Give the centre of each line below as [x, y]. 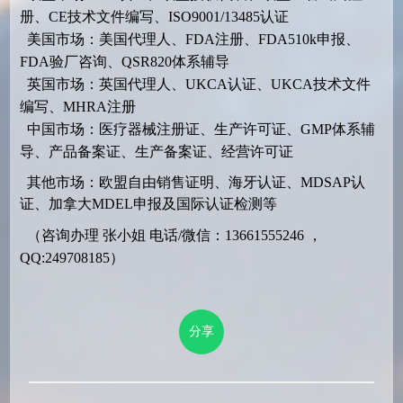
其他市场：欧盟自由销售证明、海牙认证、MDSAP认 [192, 182]
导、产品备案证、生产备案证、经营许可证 [156, 151]
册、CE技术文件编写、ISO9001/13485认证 [154, 16]
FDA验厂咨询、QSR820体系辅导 [124, 61]
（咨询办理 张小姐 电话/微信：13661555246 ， [170, 235]
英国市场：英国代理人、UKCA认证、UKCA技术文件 [195, 84]
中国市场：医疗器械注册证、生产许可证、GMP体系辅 [197, 129]
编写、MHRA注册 [77, 106]
